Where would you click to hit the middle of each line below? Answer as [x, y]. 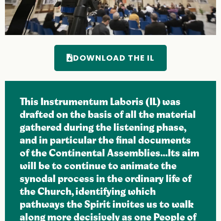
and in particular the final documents [105, 140]
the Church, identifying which [88, 192]
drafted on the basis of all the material [108, 115]
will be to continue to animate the [98, 166]
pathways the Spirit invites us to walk [107, 204]
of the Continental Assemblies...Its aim [110, 153]
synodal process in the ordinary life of [106, 179]
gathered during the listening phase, [103, 128]
